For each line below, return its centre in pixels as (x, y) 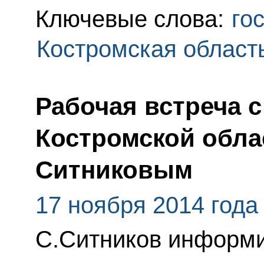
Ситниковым (114, 170)
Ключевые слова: (133, 19)
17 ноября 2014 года (146, 205)
